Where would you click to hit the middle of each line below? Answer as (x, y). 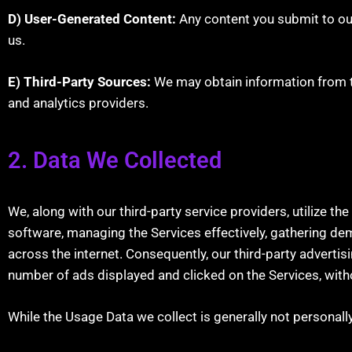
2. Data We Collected (115, 160)
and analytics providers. (78, 103)
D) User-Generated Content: (92, 19)
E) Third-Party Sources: (79, 81)
